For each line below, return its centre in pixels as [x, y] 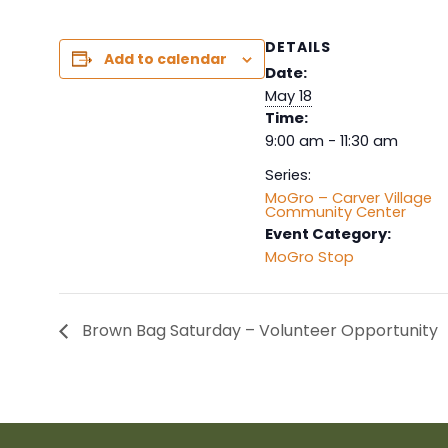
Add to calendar [165, 59]
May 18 [288, 96]
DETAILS [297, 47]
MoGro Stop [309, 257]
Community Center [335, 212]
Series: [287, 175]
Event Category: [327, 234]
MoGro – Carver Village [348, 198]
